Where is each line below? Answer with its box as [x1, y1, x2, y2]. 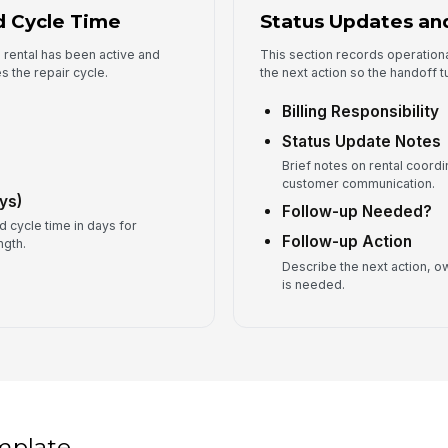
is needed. [282, 276, 346, 292]
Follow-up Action [282, 232, 413, 252]
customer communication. [282, 176, 436, 192]
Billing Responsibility [282, 101, 440, 121]
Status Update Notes [282, 131, 442, 151]
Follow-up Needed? [282, 202, 433, 222]
